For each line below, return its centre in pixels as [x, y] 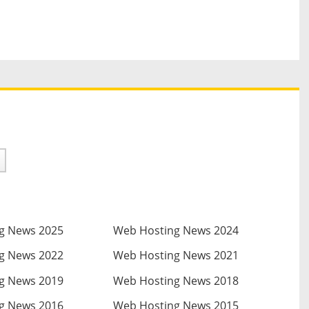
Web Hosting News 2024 [176, 231]
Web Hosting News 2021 [176, 256]
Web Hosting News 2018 [176, 280]
